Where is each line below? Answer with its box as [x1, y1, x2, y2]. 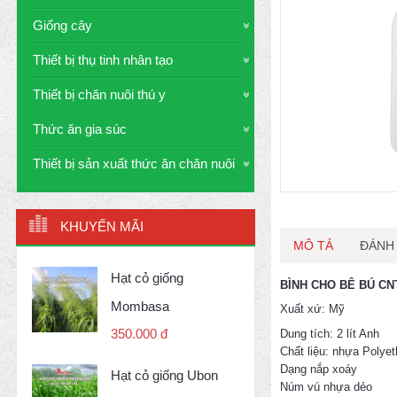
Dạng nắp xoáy [280, 362, 357, 376]
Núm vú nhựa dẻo [280, 379, 372, 393]
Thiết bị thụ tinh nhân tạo [33, 52, 173, 67]
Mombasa [111, 299, 169, 314]
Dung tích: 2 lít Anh [280, 326, 379, 340]
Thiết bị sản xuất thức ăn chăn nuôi [33, 156, 235, 171]
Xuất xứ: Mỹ [280, 301, 345, 315]
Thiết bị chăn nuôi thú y [33, 87, 166, 102]
